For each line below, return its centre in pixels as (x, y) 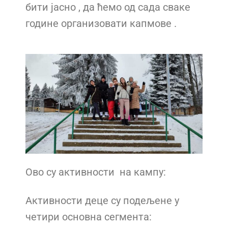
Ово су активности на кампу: (96, 172)
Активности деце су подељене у (102, 201)
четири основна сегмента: (89, 217)
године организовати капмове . (101, 23)
